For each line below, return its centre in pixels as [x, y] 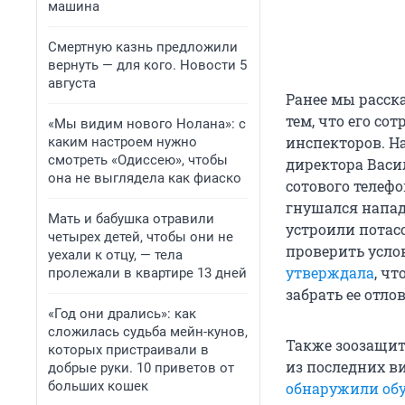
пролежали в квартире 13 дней [147, 273]
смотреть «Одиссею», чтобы [138, 160]
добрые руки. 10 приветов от [141, 368]
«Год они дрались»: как [122, 314]
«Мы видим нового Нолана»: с [147, 124]
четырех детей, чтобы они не [141, 237]
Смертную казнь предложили [143, 47]
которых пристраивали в [128, 350]
